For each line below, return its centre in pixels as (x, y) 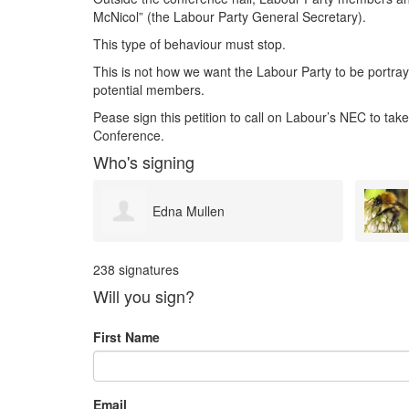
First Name (126, 336)
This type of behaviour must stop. (189, 43)
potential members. (149, 89)
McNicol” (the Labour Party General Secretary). (230, 16)
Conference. (129, 135)
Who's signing (144, 161)
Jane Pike (180, 211)
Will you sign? (144, 295)
